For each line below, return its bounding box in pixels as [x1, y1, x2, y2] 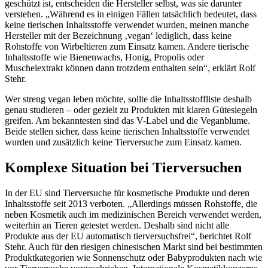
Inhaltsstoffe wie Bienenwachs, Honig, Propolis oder [5, 51, 204, 62]
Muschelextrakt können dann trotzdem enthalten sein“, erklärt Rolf [5, 62, 255, 73]
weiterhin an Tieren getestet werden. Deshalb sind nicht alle [5, 220, 229, 230]
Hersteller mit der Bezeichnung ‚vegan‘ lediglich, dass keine [5, 30, 232, 41]
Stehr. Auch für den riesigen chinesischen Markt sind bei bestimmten [5, 241, 263, 252]
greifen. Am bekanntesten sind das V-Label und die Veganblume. [5, 115, 250, 126]
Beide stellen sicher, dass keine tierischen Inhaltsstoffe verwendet [5, 126, 249, 136]
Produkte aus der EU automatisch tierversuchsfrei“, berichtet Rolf [5, 230, 251, 241]
